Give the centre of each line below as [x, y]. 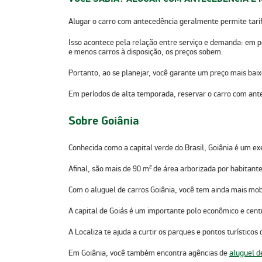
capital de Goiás [100, 211]
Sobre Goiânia [104, 121]
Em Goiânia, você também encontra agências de [149, 253]
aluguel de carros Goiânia [133, 189]
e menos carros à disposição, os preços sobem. [146, 52]
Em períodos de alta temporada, [123, 94]
